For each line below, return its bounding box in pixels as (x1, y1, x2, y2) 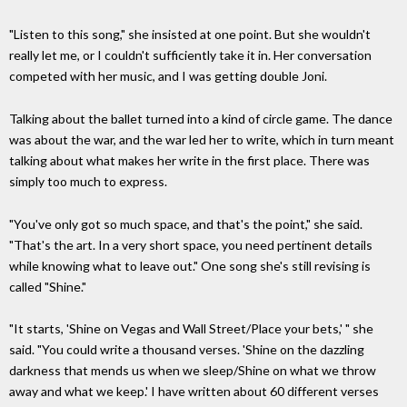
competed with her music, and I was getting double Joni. (9, 68, 327, 84)
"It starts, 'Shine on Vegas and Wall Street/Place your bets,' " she (9, 321, 373, 337)
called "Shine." (9, 278, 86, 294)
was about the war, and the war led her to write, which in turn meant (9, 131, 394, 147)
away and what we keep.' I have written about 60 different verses (9, 383, 379, 400)
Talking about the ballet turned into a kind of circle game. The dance (9, 110, 392, 126)
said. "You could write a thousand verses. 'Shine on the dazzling (9, 342, 364, 358)
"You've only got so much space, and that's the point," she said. (9, 215, 362, 232)
